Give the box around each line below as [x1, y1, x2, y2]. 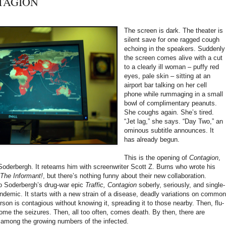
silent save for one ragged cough [124, 35, 220, 43]
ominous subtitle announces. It [124, 126, 214, 134]
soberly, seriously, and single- [137, 181, 225, 189]
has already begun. [124, 135, 180, 143]
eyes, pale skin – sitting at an [124, 72, 211, 80]
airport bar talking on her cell [124, 81, 207, 89]
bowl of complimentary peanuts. [124, 99, 217, 107]
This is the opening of [124, 153, 190, 161]
